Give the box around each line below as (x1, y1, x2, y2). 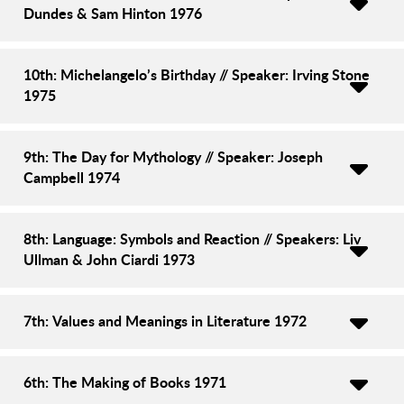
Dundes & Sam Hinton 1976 (23, 2, 202, 23)
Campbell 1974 (23, 166, 120, 188)
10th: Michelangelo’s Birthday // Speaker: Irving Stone (23, 63, 370, 85)
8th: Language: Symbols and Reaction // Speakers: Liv (23, 227, 361, 249)
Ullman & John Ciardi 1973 (23, 248, 195, 270)
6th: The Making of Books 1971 (23, 371, 226, 392)
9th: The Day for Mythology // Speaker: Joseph (23, 145, 323, 167)
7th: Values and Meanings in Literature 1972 (23, 309, 307, 331)
